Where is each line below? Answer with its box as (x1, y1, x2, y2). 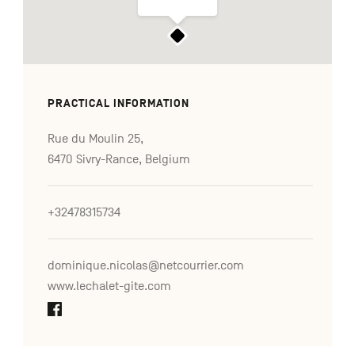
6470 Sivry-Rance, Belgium (47, 152, 190, 167)
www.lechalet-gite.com (47, 279, 171, 294)
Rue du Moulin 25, (47, 132, 143, 147)
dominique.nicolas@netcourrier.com (47, 258, 244, 273)
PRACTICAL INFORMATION (47, 97, 189, 111)
